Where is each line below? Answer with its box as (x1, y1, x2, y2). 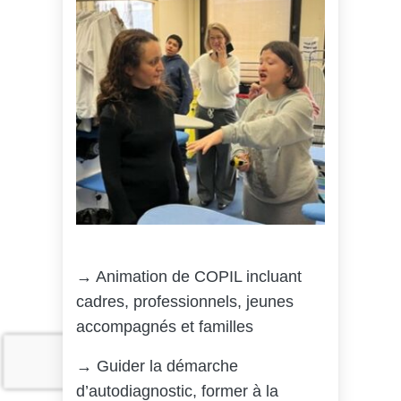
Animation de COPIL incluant (92, 268, 302, 286)
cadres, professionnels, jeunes (76, 293, 294, 311)
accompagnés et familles (76, 318, 253, 336)
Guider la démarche (97, 357, 238, 375)
